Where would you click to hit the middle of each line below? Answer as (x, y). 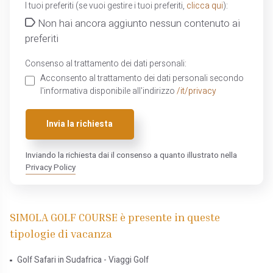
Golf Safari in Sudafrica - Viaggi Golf (83, 260)
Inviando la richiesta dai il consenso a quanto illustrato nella (131, 156)
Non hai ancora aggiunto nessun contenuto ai (137, 24)
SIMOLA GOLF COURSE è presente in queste (115, 217)
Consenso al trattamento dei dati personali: (105, 64)
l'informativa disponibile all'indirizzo (108, 92)
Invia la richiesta (80, 125)
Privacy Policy (50, 168)
